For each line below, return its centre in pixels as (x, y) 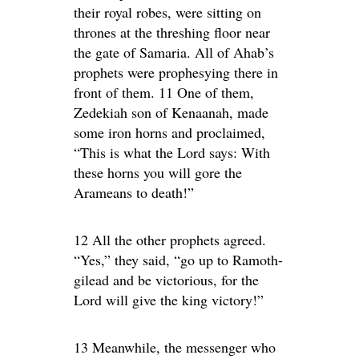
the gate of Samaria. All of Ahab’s (174, 52)
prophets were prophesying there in (176, 72)
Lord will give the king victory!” (169, 300)
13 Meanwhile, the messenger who (175, 347)
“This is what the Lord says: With (172, 152)
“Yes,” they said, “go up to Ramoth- (178, 260)
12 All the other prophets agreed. (170, 240)
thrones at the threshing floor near (172, 32)
